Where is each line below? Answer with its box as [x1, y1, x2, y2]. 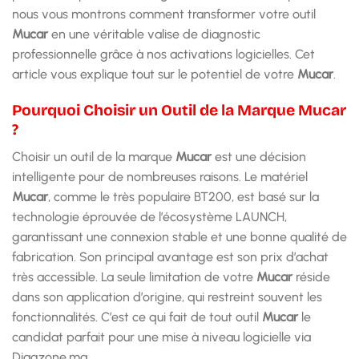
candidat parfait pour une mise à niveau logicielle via [12, 329, 311, 345]
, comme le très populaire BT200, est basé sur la [48, 189, 319, 205]
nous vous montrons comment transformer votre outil [12, 6, 316, 22]
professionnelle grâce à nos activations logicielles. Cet [12, 46, 315, 62]
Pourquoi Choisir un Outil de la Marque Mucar [12, 100, 346, 119]
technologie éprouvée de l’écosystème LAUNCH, [12, 209, 287, 225]
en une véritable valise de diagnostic [48, 26, 260, 42]
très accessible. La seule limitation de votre [12, 269, 256, 285]
